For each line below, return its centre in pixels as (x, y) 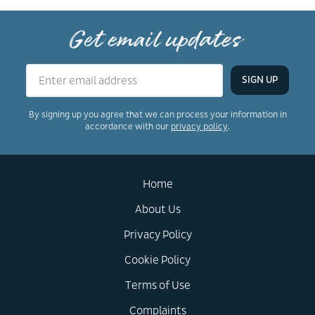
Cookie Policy (157, 259)
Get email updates (155, 40)
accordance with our (128, 126)
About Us (157, 209)
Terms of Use (157, 285)
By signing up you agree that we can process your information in (157, 114)
